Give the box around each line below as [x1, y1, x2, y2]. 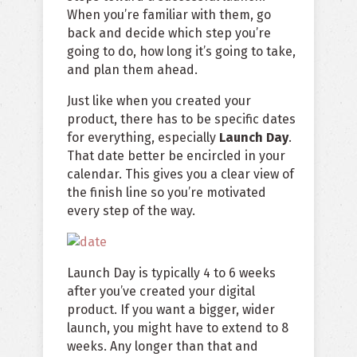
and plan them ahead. [67, 62, 198, 78]
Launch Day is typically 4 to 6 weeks [67, 265, 276, 281]
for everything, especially [67, 130, 219, 146]
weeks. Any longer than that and [67, 339, 258, 355]
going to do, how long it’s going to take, [67, 44, 296, 60]
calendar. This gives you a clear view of [67, 167, 294, 182]
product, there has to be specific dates [67, 112, 296, 127]
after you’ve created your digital [67, 284, 255, 300]
